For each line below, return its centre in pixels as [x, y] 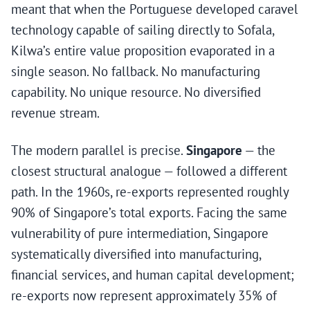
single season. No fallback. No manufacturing [136, 72]
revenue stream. [55, 113]
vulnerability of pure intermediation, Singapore [140, 234]
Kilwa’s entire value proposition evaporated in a [143, 51]
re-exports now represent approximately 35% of [144, 296]
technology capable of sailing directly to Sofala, [143, 30]
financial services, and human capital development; [153, 275]
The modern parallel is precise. [99, 151]
